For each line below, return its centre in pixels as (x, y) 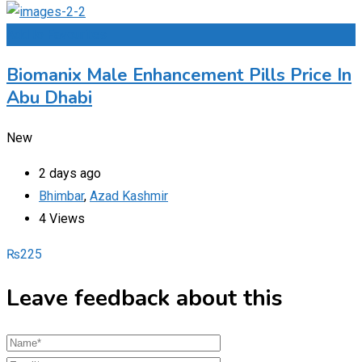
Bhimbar (61, 196)
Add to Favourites (57, 34)
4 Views (62, 218)
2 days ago (70, 173)
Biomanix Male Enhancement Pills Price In (179, 75)
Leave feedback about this (145, 299)
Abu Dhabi (49, 97)
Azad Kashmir (129, 196)
